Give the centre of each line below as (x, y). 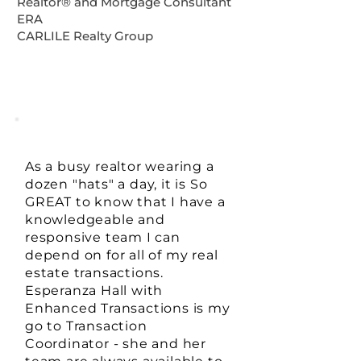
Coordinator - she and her (116, 344)
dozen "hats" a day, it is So (116, 184)
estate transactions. (95, 273)
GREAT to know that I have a (125, 202)
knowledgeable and (95, 220)
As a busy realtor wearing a (120, 166)
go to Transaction (86, 326)
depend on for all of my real (122, 255)
